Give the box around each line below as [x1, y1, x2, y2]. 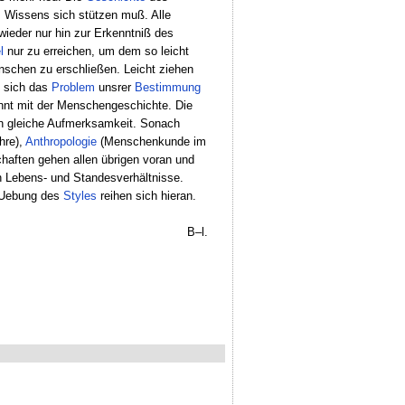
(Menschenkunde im [96, 134, 206, 148]
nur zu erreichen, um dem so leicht [3, 43, 189, 58]
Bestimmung [134, 80, 201, 94]
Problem [51, 80, 95, 94]
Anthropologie [24, 134, 97, 148]
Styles [62, 188, 97, 202]
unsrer [94, 80, 135, 94]
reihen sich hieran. [96, 188, 196, 202]
